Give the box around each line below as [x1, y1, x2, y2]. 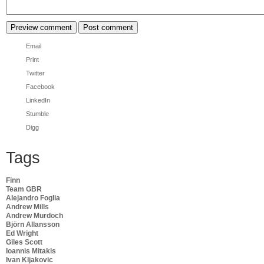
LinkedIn [26, 96, 50, 104]
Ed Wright [6, 229, 38, 237]
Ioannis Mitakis [6, 246, 56, 255]
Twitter [26, 69, 45, 77]
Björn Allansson [6, 220, 60, 229]
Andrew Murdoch [6, 211, 63, 220]
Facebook [26, 82, 55, 90]
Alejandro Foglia [6, 193, 60, 202]
